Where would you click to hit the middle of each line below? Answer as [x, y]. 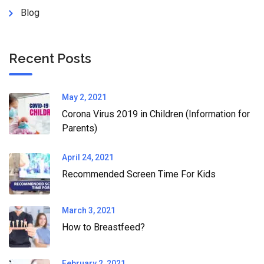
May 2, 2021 [84, 98]
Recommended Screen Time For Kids [139, 174]
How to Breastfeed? [103, 227]
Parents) [80, 128]
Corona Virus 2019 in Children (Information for [156, 114]
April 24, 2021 [88, 158]
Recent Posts [50, 59]
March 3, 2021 [89, 211]
